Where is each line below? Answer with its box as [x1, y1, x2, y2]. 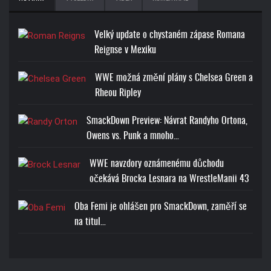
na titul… [74, 217, 106, 227]
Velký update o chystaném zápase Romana [94, 30, 245, 41]
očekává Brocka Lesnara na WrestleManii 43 [90, 174, 249, 184]
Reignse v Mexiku [94, 45, 156, 56]
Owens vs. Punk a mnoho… [87, 131, 179, 142]
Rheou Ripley [95, 88, 141, 99]
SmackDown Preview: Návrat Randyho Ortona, [87, 116, 247, 126]
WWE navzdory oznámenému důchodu [90, 159, 224, 169]
